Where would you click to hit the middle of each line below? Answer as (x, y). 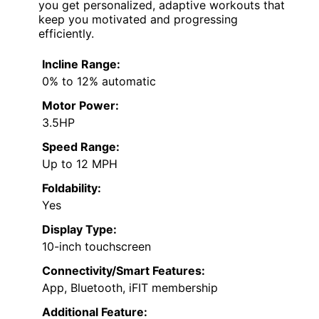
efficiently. (66, 34)
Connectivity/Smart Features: (124, 271)
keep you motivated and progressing (138, 20)
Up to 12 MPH (80, 164)
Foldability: (72, 188)
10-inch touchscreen (96, 247)
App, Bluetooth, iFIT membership (130, 288)
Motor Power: (80, 106)
